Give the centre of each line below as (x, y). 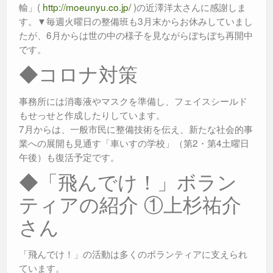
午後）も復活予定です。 (69, 157)
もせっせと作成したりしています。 (92, 115)
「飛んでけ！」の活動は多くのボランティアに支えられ (133, 254)
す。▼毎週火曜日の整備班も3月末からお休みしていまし (136, 21)
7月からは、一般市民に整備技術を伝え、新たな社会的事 (136, 129)
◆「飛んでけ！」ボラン (128, 182)
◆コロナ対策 (78, 74)
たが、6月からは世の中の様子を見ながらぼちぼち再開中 (136, 35)
